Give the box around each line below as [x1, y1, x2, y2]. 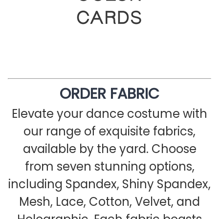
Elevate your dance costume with [12, 106, 207, 122]
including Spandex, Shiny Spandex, [8, 176, 211, 193]
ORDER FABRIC [60, 84, 159, 105]
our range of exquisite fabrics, [23, 123, 196, 140]
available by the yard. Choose [22, 141, 197, 157]
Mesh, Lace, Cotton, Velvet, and [19, 194, 200, 210]
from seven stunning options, [24, 158, 195, 175]
